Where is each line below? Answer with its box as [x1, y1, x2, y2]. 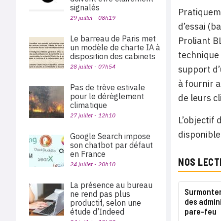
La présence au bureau [70, 180, 152, 190]
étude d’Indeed [70, 207, 124, 217]
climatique [70, 100, 107, 110]
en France [70, 149, 108, 159]
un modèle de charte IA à [70, 42, 160, 52]
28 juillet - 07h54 [70, 63, 115, 70]
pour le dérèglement [70, 91, 144, 101]
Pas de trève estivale [70, 82, 145, 92]
